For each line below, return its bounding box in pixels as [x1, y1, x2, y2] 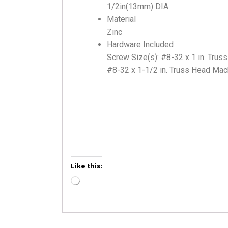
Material [107, 14, 136, 24]
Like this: [71, 162, 102, 170]
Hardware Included [107, 39, 174, 49]
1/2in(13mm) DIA [107, 1, 168, 11]
